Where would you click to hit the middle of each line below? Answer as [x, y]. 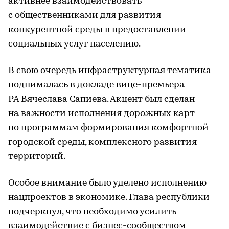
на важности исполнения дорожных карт [101, 113]
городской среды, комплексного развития [102, 142]
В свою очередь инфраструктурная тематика [110, 71]
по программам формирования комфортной [108, 128]
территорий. [37, 156]
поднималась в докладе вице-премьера [96, 85]
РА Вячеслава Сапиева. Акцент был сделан [101, 99]
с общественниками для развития [85, 15]
